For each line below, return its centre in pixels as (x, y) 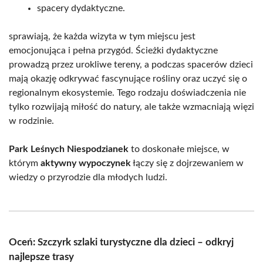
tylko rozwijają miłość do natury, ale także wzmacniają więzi (131, 107)
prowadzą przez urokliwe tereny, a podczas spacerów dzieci (131, 65)
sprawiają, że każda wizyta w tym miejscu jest (102, 37)
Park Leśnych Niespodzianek (69, 149)
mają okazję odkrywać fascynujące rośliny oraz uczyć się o (128, 79)
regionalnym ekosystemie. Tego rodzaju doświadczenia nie (127, 93)
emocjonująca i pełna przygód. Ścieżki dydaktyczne (113, 51)
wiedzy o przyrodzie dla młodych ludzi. (88, 178)
